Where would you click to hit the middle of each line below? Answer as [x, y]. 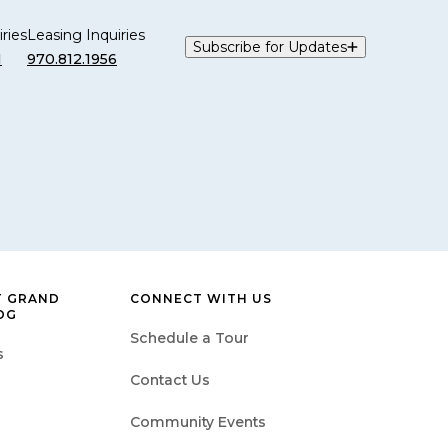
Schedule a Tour [189, 337]
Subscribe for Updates [270, 46]
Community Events [198, 421]
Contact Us [170, 379]
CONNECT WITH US [201, 298]
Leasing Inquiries [86, 34]
